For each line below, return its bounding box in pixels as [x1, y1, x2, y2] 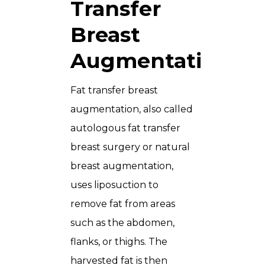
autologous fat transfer [70, 122, 180, 134]
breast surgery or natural [70, 141, 190, 153]
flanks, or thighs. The [70, 235, 167, 247]
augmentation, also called [70, 103, 193, 115]
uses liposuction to [70, 179, 159, 190]
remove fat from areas [70, 198, 175, 209]
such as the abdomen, [70, 216, 174, 228]
